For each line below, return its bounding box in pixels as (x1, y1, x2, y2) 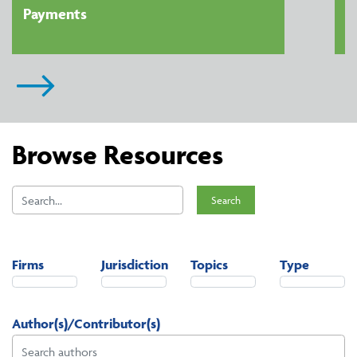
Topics (190, 257, 228, 273)
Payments (22, 4, 87, 24)
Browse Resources (12, 136, 223, 171)
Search (210, 194, 241, 207)
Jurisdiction (101, 257, 168, 273)
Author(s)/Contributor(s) (12, 316, 160, 332)
